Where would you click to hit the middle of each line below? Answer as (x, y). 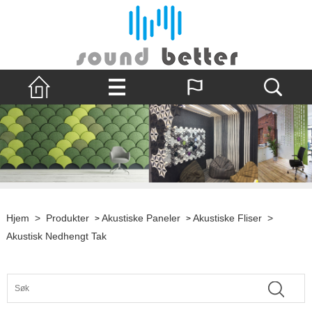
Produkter (67, 218)
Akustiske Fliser (227, 218)
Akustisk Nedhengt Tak (56, 236)
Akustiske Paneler (141, 218)
